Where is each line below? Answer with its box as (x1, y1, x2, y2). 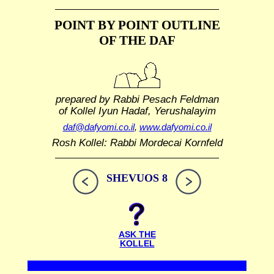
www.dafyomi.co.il (139, 122, 212, 133)
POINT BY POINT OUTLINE (54, 18, 220, 32)
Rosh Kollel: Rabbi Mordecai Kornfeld (51, 137, 223, 149)
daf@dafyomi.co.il (62, 122, 135, 133)
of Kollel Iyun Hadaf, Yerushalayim (58, 105, 216, 116)
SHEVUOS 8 (106, 172, 168, 185)
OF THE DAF (98, 33, 176, 48)
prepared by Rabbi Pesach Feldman (55, 93, 219, 105)
